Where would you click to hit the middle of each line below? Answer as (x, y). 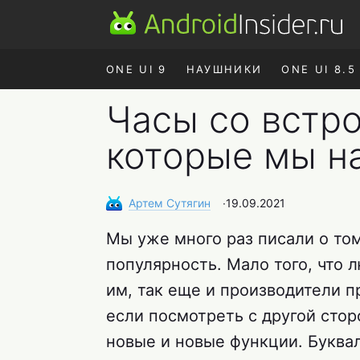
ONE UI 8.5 (319, 69)
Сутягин (188, 203)
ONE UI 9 (137, 69)
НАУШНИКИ (224, 69)
